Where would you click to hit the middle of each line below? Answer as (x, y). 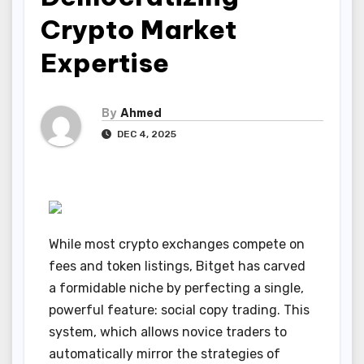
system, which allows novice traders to (168, 332)
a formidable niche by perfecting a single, (176, 288)
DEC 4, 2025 (145, 134)
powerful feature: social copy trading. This (179, 310)
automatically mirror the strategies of (165, 354)
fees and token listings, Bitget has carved (177, 266)
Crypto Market (139, 29)
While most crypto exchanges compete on (177, 245)
